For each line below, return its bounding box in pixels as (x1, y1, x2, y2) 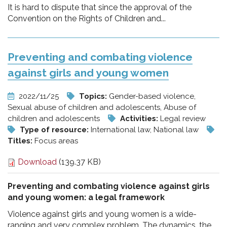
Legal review (160, 114, 206, 123)
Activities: (120, 114, 160, 123)
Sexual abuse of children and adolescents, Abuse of (8, 103, 196, 112)
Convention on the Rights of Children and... (8, 14, 166, 23)
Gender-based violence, (109, 92, 196, 101)
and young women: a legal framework (8, 193, 165, 202)
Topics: (79, 92, 109, 101)
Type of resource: (20, 125, 91, 134)
